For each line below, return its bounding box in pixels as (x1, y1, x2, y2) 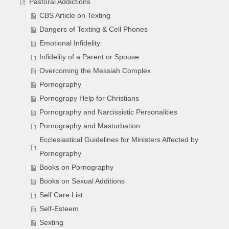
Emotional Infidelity (39, 39, 101, 48)
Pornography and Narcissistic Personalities (39, 108, 178, 117)
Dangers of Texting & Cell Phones (39, 26, 148, 34)
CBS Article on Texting (39, 12, 111, 20)
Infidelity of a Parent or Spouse (39, 53, 140, 61)
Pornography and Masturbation (39, 122, 141, 130)
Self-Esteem (39, 205, 79, 213)
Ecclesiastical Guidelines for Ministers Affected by (39, 136, 199, 144)
